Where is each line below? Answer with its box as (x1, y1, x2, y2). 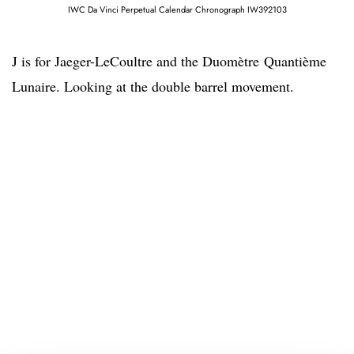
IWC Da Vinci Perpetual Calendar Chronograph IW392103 (67, 2, 287, 16)
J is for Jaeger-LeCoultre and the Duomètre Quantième (12, 51, 326, 70)
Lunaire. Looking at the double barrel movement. (12, 76, 294, 96)
